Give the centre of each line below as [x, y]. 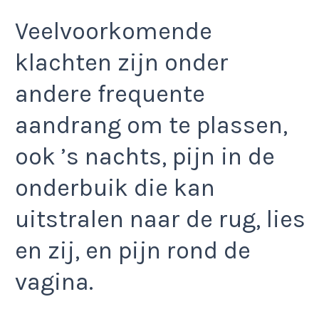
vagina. [54, 282]
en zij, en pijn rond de [133, 250]
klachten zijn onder [122, 62]
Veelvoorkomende [114, 31]
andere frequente [110, 94]
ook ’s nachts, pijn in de [145, 156]
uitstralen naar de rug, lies [160, 219]
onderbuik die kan [115, 188]
